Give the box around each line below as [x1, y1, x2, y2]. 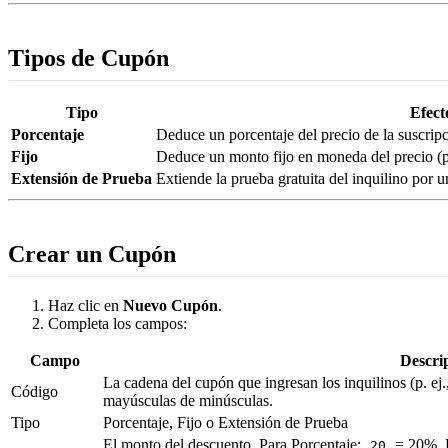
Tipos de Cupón [8, 45, 169, 72]
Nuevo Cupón [123, 296, 218, 314]
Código [11, 382, 58, 400]
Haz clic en [48, 296, 123, 314]
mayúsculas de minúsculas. [103, 391, 273, 409]
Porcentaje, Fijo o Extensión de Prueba [103, 413, 348, 431]
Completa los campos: [48, 314, 187, 332]
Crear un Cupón [8, 241, 176, 267]
